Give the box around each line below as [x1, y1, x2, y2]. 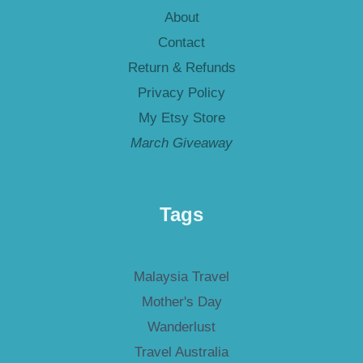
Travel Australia [135, 344, 228, 361]
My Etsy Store [138, 110, 225, 126]
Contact [158, 35, 205, 51]
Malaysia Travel [134, 269, 229, 285]
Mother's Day [141, 294, 222, 310]
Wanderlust [147, 319, 216, 335]
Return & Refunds [127, 60, 236, 76]
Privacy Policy [138, 85, 225, 101]
